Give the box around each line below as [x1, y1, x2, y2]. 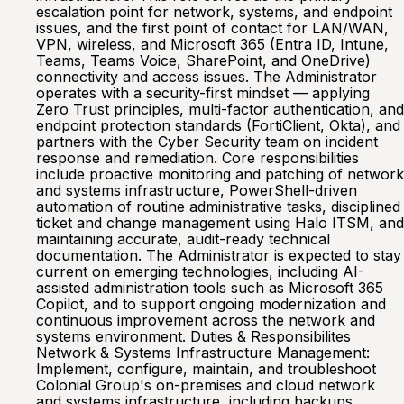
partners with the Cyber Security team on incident [36, 133, 378, 151]
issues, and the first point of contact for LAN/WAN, [36, 19, 389, 37]
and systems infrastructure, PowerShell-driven [36, 181, 357, 199]
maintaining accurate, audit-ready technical [36, 230, 330, 248]
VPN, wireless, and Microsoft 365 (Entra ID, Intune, [36, 35, 389, 53]
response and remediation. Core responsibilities [36, 149, 359, 167]
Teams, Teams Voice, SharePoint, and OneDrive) [36, 51, 371, 69]
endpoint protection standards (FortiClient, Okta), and [36, 116, 400, 134]
